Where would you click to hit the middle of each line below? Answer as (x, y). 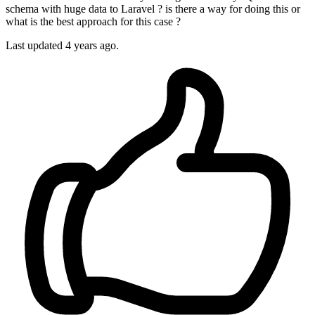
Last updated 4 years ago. (62, 46)
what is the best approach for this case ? (93, 22)
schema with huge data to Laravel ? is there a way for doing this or (153, 9)
